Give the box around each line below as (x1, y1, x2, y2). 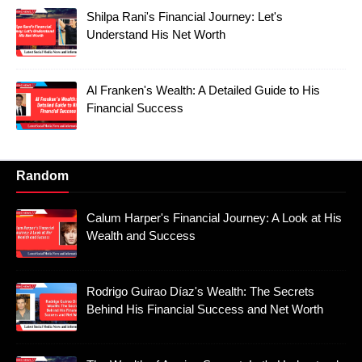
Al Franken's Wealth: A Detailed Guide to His (86, 83, 320, 98)
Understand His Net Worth (86, 27, 225, 42)
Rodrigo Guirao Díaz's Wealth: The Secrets (86, 284, 314, 299)
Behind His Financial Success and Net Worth (86, 302, 323, 317)
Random (16, 169, 69, 183)
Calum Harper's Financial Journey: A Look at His (86, 211, 342, 225)
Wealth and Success (86, 229, 196, 243)
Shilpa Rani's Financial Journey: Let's (86, 10, 283, 24)
